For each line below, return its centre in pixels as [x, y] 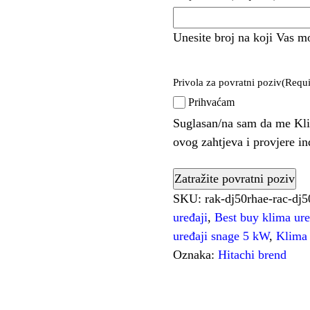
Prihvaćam [212, 102]
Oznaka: [196, 255]
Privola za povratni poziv [228, 82]
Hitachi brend [253, 255]
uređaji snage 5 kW [221, 236]
